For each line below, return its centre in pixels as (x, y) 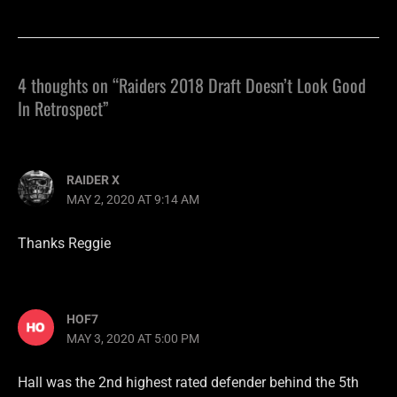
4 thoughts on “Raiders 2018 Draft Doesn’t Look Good (192, 86)
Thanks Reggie (64, 243)
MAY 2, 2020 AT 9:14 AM (133, 199)
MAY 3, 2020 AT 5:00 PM (133, 339)
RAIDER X (93, 179)
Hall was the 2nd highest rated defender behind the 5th (188, 383)
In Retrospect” (63, 109)
